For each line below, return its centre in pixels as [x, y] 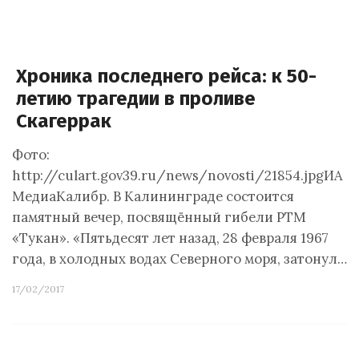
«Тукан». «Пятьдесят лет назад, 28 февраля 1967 [170, 238]
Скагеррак [64, 121]
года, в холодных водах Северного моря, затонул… [179, 259]
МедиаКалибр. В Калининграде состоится [153, 196]
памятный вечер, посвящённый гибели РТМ [159, 217]
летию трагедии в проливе [136, 99]
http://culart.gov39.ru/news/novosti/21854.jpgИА [177, 175]
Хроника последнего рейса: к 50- [166, 76]
